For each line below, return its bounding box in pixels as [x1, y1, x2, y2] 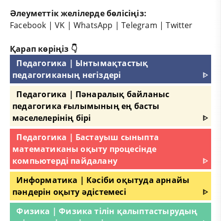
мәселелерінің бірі [12, 112, 91, 123]
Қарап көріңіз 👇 [10, 43, 77, 54]
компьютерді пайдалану [12, 155, 118, 166]
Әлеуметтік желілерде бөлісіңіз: [10, 7, 147, 19]
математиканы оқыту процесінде [12, 143, 157, 154]
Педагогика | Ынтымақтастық [16, 57, 148, 69]
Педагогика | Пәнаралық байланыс [16, 88, 170, 100]
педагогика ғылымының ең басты [12, 100, 160, 111]
